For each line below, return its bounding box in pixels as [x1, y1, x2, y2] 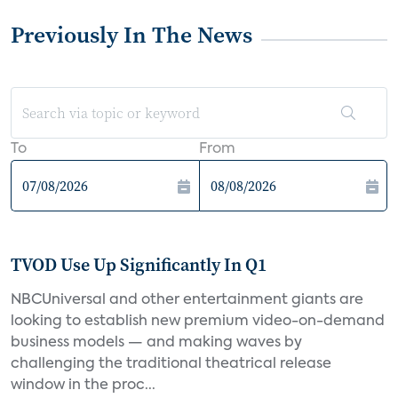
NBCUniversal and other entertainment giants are [11, 293, 363, 307]
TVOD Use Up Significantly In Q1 [11, 252, 267, 277]
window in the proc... [11, 378, 155, 393]
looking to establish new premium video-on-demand [11, 314, 385, 329]
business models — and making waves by [11, 336, 302, 350]
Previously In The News [11, 19, 252, 51]
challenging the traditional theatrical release [11, 357, 331, 371]
